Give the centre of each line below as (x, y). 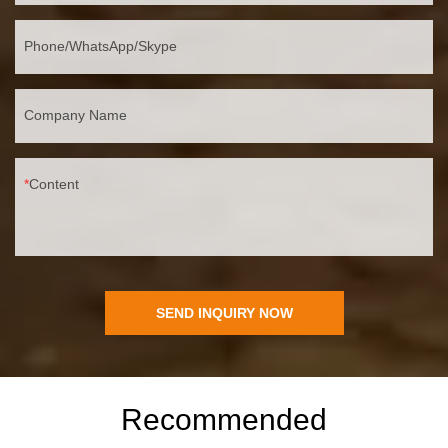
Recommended (224, 419)
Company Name (75, 114)
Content (54, 183)
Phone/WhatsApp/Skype (100, 45)
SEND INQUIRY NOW (224, 312)
